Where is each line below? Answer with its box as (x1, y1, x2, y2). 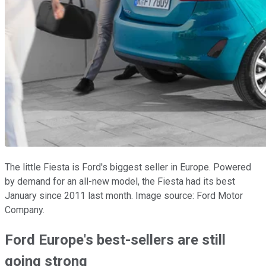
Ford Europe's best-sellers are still (5, 231, 226, 248)
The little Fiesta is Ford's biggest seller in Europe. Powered (5, 161, 251, 173)
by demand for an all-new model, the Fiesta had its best (5, 175, 235, 187)
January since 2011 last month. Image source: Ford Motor (5, 189, 243, 201)
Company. (5, 204, 45, 216)
